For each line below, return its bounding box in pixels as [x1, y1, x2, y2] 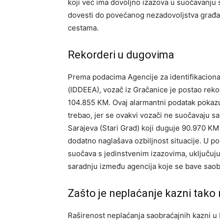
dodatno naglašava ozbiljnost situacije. [68, 136, 203, 145]
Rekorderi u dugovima [68, 49, 174, 61]
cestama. [68, 23, 99, 32]
